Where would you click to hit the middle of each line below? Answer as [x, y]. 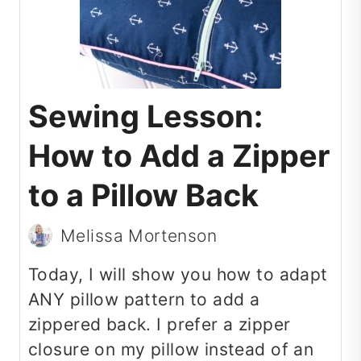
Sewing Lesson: [145, 116]
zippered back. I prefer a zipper [160, 325]
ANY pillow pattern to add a [144, 300]
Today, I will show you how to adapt [178, 275]
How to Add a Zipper [179, 155]
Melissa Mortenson [139, 235]
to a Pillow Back [143, 195]
